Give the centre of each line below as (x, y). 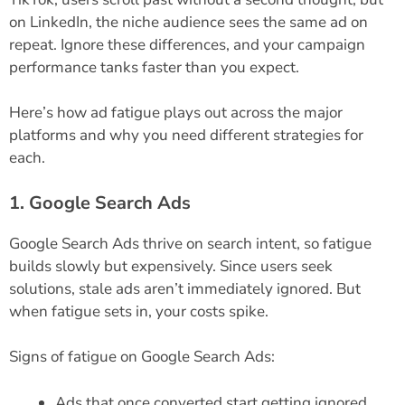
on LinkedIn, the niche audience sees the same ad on (188, 22)
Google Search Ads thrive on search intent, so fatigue (190, 243)
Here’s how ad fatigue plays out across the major (176, 113)
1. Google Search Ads (100, 202)
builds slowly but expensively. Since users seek (171, 266)
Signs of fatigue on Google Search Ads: (142, 357)
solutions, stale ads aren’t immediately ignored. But (185, 288)
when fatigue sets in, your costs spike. (139, 311)
